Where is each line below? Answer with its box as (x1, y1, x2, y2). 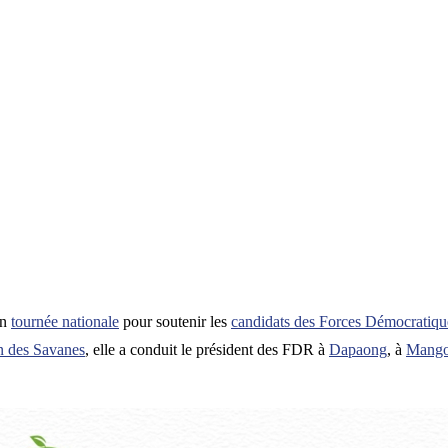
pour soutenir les (119, 313, 231, 331)
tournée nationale (11, 313, 119, 331)
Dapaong (329, 341, 387, 359)
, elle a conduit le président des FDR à (85, 341, 329, 359)
